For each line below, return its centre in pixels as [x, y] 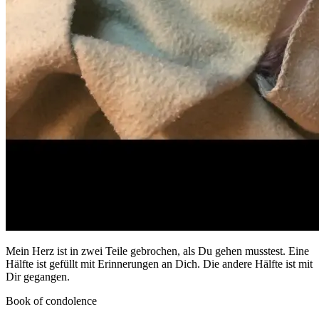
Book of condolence [51, 301]
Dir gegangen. [38, 277]
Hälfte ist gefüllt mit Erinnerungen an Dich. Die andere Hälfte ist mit [159, 264]
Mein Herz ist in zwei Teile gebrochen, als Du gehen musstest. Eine [157, 251]
